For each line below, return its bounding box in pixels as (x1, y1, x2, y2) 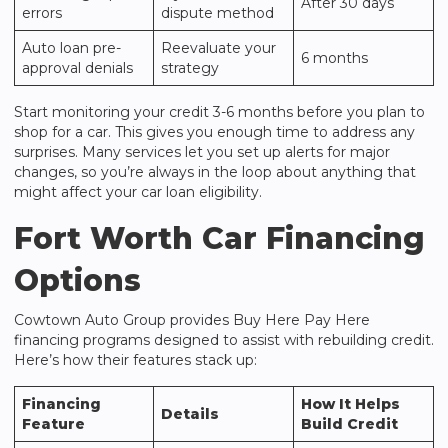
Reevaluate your (161, 39, 276, 57)
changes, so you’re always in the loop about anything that (14, 163, 416, 181)
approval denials (22, 59, 133, 77)
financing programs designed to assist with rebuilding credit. (14, 331, 434, 349)
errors (22, 4, 62, 22)
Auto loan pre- (22, 39, 121, 57)
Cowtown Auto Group (14, 311, 166, 329)
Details (161, 405, 219, 423)
